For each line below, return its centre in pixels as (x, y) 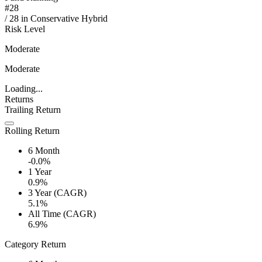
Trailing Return (33, 110)
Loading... (24, 89)
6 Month (44, 151)
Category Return (35, 244)
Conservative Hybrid (69, 19)
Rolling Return (32, 131)
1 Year (40, 172)
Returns (19, 99)
